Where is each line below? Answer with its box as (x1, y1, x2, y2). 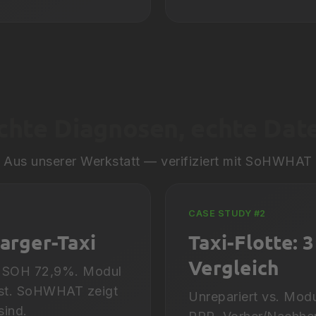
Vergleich (188, 254, 279, 279)
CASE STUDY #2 (188, 207, 266, 219)
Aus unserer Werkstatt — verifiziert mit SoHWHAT (4, 153, 312, 169)
